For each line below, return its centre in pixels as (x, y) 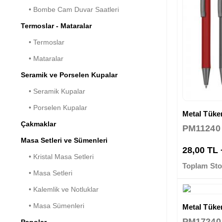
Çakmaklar (38, 124)
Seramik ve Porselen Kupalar (69, 75)
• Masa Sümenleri (53, 205)
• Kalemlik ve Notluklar (60, 189)
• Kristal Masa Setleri (57, 156)
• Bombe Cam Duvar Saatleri (70, 9)
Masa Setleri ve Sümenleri (64, 140)
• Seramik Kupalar (53, 91)
